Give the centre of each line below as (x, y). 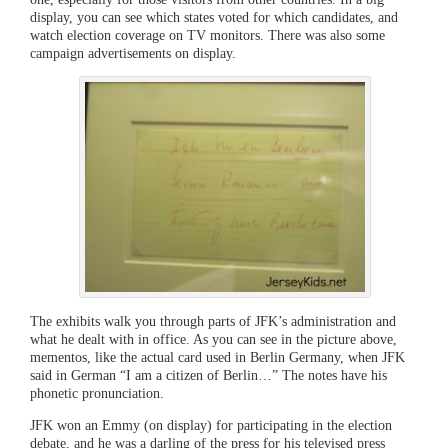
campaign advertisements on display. (133, 52)
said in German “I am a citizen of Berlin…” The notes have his (208, 374)
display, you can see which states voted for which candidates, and (214, 16)
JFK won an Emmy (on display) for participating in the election (211, 424)
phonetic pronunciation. (97, 392)
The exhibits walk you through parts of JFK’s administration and (213, 320)
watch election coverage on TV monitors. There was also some (207, 34)
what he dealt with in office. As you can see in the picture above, (213, 338)
